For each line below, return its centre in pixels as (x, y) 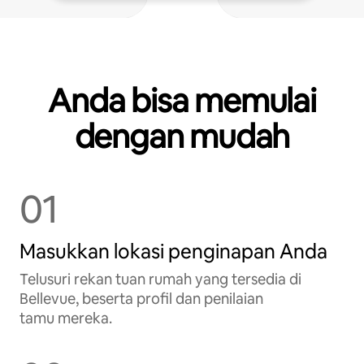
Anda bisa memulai (182, 101)
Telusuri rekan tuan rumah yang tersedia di (160, 279)
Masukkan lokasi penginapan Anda (173, 251)
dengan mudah (182, 136)
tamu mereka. (66, 318)
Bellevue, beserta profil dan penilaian (141, 299)
